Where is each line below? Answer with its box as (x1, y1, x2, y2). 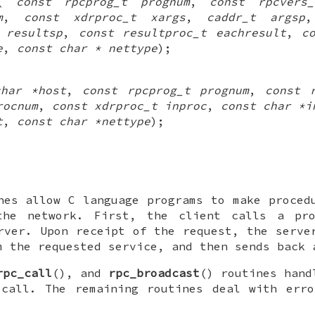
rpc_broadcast (108, 266, 200, 281)
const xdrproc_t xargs (24, 9, 186, 24)
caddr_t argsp (207, 9, 305, 24)
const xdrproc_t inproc (52, 98, 207, 112)
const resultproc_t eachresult (78, 25, 286, 39)
